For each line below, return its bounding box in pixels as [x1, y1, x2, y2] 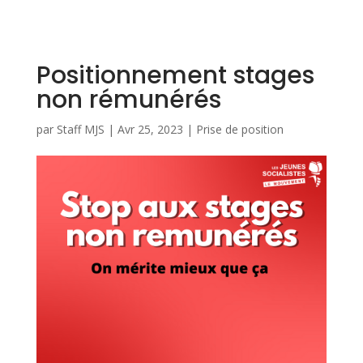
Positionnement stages [36, 58, 314, 92]
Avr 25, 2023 [117, 122, 183, 137]
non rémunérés [36, 83, 221, 117]
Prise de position [195, 122, 284, 137]
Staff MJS [56, 122, 105, 137]
